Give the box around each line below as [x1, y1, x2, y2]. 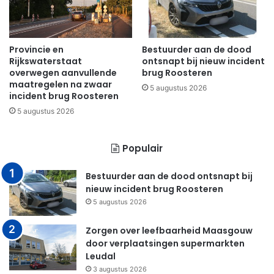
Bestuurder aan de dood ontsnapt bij [86, 169, 253, 182]
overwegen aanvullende [9, 66, 117, 79]
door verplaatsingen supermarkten [86, 237, 245, 250]
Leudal [86, 250, 116, 262]
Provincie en [9, 43, 64, 56]
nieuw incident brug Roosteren [86, 182, 223, 195]
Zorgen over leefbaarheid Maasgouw [86, 224, 253, 237]
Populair [122, 141, 163, 155]
